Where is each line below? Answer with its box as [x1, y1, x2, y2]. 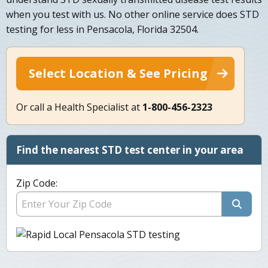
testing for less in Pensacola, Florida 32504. [6, 23, 199, 36]
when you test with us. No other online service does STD [6, 8, 259, 22]
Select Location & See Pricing [29, 65, 208, 82]
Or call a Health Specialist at [16, 100, 142, 114]
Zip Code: [16, 176, 57, 190]
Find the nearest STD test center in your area [16, 143, 243, 157]
